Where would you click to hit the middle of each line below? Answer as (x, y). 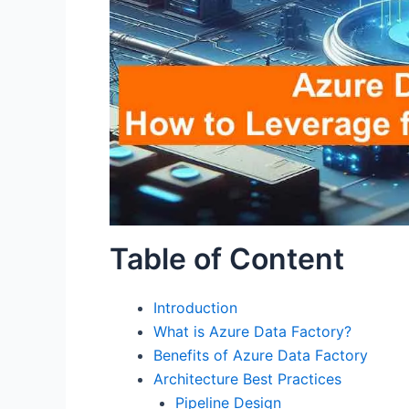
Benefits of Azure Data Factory (261, 356)
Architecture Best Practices (247, 379)
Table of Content (227, 259)
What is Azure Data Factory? (252, 332)
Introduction (195, 308)
